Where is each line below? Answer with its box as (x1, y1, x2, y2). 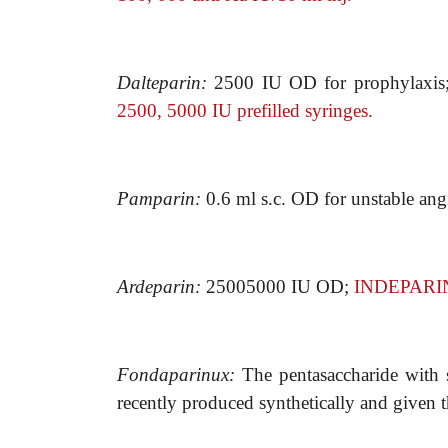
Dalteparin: (117, 72, 215, 93)
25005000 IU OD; (206, 276, 349, 297)
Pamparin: (117, 188, 206, 209)
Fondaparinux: (117, 364, 243, 385)
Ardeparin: (117, 276, 206, 297)
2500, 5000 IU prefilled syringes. (117, 100, 373, 121)
